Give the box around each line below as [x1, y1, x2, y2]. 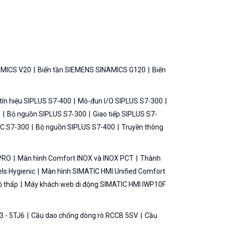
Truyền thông [120, 123, 163, 132]
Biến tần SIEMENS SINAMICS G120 [36, 66, 147, 74]
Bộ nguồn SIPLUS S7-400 [34, 123, 117, 132]
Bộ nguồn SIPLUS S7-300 [6, 110, 88, 119]
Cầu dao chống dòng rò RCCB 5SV [30, 211, 140, 220]
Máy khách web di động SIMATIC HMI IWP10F [23, 180, 166, 189]
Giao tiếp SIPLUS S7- [91, 110, 157, 119]
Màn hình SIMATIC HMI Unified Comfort [40, 167, 165, 176]
